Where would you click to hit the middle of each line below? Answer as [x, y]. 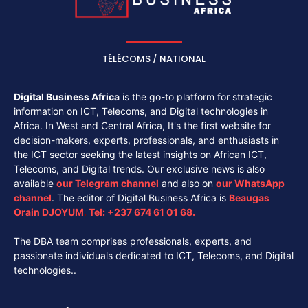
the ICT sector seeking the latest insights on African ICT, [140, 154]
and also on [187, 183]
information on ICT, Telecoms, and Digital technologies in [141, 111]
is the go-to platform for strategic [196, 96]
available [35, 183]
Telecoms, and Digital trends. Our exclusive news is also [139, 168]
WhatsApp [260, 183]
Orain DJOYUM [49, 212]
